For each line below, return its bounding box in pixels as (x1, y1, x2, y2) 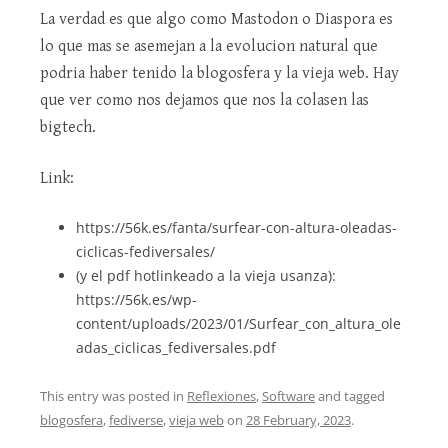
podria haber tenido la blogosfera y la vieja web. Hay (40, 63, 399, 83)
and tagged (315, 386, 385, 405)
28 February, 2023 (246, 410, 351, 429)
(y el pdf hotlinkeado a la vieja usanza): (76, 265, 336, 285)
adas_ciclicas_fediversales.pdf (76, 337, 276, 357)
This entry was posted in (40, 386, 187, 405)
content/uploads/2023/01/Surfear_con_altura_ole (76, 313, 401, 333)
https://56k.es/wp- (76, 289, 197, 309)
